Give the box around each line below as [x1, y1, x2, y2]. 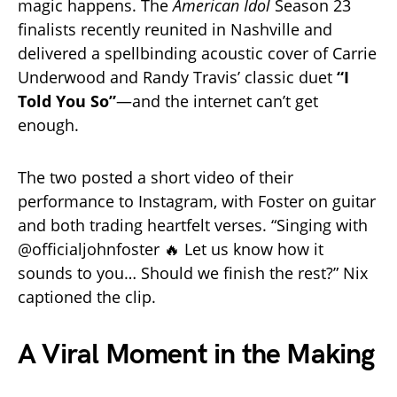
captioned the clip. [18, 286, 156, 308]
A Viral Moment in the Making [18, 338, 375, 373]
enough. [18, 114, 79, 136]
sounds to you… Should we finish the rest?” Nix [18, 262, 368, 284]
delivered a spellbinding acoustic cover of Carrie [18, 43, 377, 65]
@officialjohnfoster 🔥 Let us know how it [18, 238, 323, 261]
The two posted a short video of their [18, 167, 293, 189]
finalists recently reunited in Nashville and [18, 19, 332, 41]
